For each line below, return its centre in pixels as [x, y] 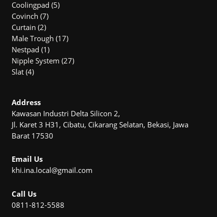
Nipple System [36, 60]
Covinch [25, 16]
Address [26, 102]
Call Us [24, 194]
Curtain [24, 27]
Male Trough [33, 38]
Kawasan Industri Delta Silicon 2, [66, 113]
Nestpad [25, 49]
